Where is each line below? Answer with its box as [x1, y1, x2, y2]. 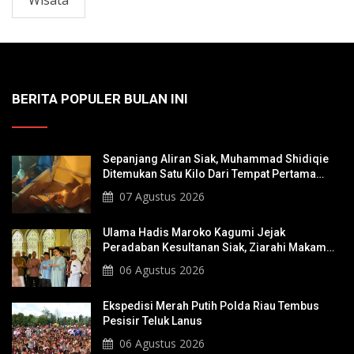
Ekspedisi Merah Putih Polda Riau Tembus [103, 299, 319, 312]
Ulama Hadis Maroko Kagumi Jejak [103, 226, 285, 239]
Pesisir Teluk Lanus [103, 314, 202, 327]
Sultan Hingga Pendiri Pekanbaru [103, 256, 273, 269]
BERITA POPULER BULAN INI [12, 91, 188, 107]
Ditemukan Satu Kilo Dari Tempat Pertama [103, 168, 316, 180]
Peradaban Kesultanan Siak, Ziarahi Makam [103, 241, 326, 254]
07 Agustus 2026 [119, 189, 205, 204]
